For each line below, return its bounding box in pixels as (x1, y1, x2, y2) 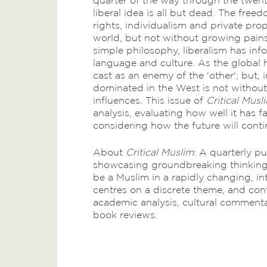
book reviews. (93, 210, 157, 220)
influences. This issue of (93, 95, 206, 105)
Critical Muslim (126, 147, 194, 157)
